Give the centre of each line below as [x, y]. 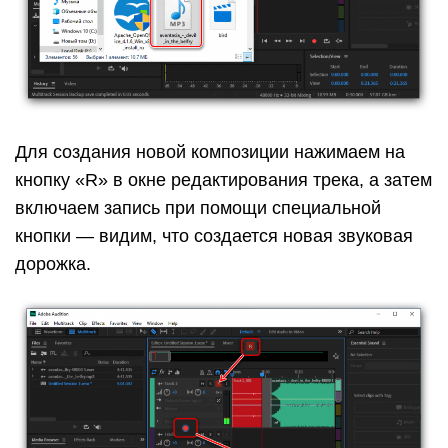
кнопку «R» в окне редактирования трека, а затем [223, 180]
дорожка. [53, 264]
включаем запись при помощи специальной [198, 208]
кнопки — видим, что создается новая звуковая [214, 236]
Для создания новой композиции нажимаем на [210, 152]
